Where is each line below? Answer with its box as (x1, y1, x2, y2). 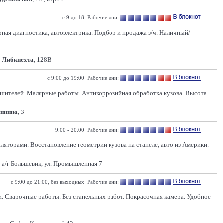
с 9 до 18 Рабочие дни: (62, 14, 119, 20)
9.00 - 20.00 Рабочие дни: (55, 127, 119, 133)
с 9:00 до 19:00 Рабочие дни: (47, 75, 119, 81)
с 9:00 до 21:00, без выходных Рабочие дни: (11, 179, 119, 185)
